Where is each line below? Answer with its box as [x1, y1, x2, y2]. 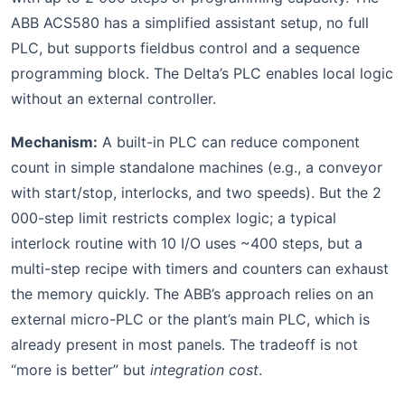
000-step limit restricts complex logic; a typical [11, 208, 336, 227]
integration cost [150, 360, 259, 379]
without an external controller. [11, 89, 216, 108]
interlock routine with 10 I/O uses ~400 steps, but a [11, 233, 363, 252]
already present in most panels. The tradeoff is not [11, 334, 358, 353]
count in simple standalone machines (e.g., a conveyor [11, 157, 382, 176]
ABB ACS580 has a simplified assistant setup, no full [11, 13, 369, 32]
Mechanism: [11, 132, 98, 151]
